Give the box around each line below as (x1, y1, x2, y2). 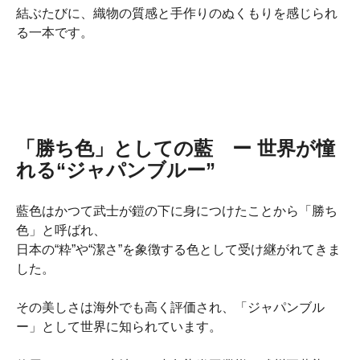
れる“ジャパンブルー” (16, 158, 215, 181)
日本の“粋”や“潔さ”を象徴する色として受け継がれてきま (16, 242, 341, 256)
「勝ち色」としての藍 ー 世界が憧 (16, 137, 335, 159)
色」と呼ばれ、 (16, 223, 106, 237)
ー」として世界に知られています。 (16, 319, 222, 333)
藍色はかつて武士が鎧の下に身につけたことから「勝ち (16, 203, 337, 218)
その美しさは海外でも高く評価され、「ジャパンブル (16, 300, 325, 314)
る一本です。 (16, 25, 93, 39)
